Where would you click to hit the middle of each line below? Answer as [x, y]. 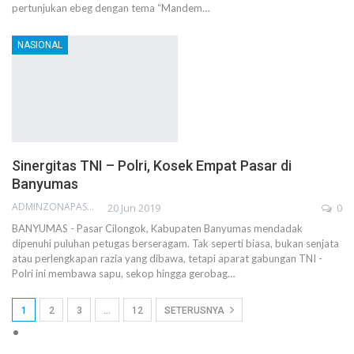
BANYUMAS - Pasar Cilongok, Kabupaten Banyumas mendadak [157, 228]
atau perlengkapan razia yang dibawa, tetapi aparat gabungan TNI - [167, 258]
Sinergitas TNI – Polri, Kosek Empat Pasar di [152, 165]
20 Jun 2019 [134, 207]
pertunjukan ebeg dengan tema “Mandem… [111, 8]
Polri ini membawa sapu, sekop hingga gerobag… [123, 273]
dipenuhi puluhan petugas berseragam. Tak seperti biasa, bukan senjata [175, 243]
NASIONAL [40, 45]
